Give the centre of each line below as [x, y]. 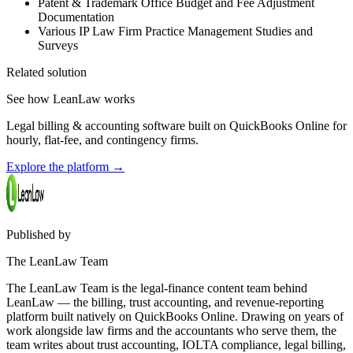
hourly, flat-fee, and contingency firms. [102, 140]
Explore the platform [59, 167]
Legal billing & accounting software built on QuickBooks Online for [176, 126]
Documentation [76, 17]
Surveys [58, 46]
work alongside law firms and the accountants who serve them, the [171, 331]
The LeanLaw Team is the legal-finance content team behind [157, 288]
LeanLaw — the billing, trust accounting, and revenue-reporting [165, 303]
